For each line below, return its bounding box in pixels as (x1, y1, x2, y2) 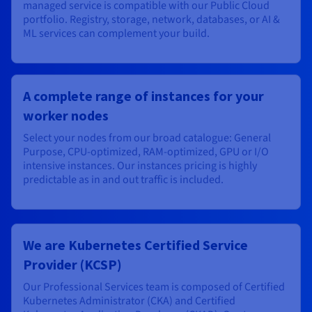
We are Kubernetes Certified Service (23, 236, 248, 254)
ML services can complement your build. (23, 26, 210, 42)
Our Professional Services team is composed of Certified (23, 279, 285, 295)
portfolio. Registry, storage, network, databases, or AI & (23, 12, 280, 28)
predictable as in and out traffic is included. (23, 172, 224, 188)
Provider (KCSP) (23, 256, 122, 274)
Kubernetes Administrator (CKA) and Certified (23, 293, 235, 309)
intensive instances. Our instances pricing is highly (23, 158, 257, 174)
